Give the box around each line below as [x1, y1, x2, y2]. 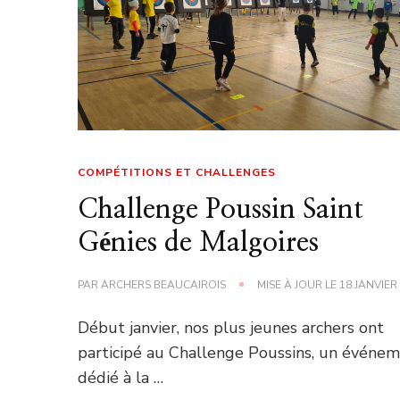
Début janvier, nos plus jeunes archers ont [78, 316, 385, 338]
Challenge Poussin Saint [78, 196, 364, 223]
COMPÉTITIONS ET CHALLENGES [78, 164, 277, 179]
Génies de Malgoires [78, 229, 320, 256]
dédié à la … [78, 366, 164, 388]
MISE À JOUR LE [257, 277, 340, 292]
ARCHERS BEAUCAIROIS [101, 277, 227, 292]
